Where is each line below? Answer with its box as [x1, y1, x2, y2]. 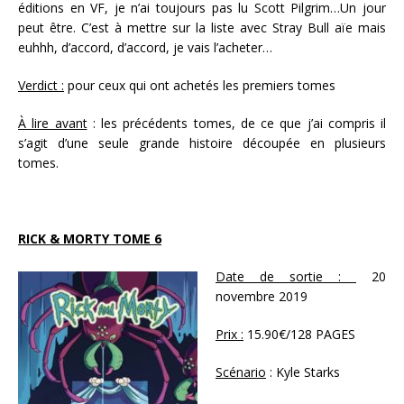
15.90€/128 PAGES [243, 326, 359, 344]
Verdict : [18, 77, 64, 95]
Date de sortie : [216, 268, 356, 286]
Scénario [216, 363, 266, 381]
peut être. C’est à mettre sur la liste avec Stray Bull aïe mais [18, 19, 386, 37]
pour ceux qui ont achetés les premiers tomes [64, 77, 335, 95]
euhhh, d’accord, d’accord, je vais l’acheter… [18, 39, 272, 57]
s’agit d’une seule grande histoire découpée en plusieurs [18, 134, 386, 152]
